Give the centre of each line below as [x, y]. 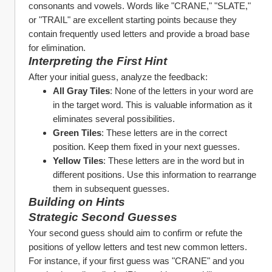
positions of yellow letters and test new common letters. [138, 247]
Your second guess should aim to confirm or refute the [135, 233]
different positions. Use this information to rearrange [155, 175]
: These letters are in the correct [164, 133]
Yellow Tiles [78, 161]
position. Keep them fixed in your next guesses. [146, 147]
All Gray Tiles [81, 91]
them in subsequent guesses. [111, 189]
